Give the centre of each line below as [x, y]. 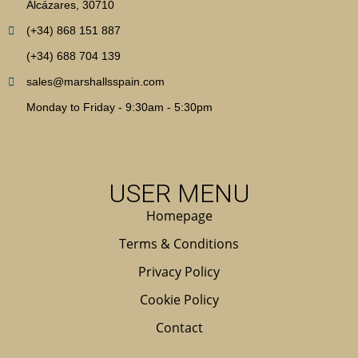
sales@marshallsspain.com [95, 81]
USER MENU [179, 193]
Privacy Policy [179, 271]
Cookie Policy [179, 299]
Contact [179, 327]
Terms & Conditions [179, 243]
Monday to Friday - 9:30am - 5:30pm [119, 107]
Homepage [179, 215]
